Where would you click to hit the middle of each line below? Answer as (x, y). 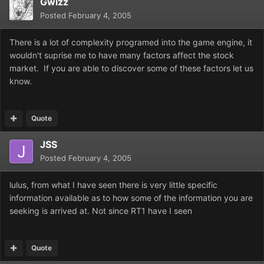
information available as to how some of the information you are (131, 198)
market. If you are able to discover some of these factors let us (131, 68)
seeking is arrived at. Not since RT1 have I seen (101, 211)
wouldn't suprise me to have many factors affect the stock (122, 55)
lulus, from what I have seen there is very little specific (113, 185)
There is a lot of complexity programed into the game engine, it (131, 42)
